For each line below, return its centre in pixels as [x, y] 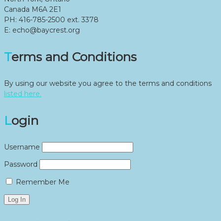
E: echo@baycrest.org [42, 30]
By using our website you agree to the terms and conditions [108, 84]
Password [21, 165]
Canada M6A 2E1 [33, 10]
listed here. [23, 94]
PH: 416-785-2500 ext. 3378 [51, 20]
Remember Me [42, 182]
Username [22, 147]
